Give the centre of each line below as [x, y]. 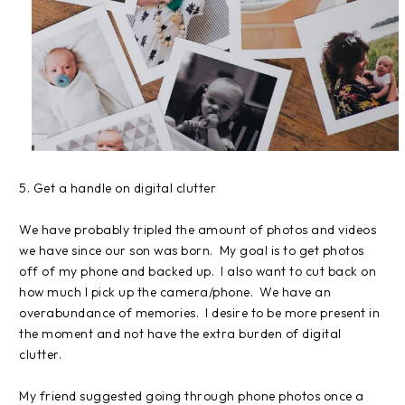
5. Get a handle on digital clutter [118, 188]
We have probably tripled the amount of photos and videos [198, 229]
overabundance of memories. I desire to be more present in [199, 312]
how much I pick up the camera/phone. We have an [175, 292]
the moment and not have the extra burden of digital [180, 333]
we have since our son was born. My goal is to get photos [192, 250]
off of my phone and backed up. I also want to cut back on [198, 271]
